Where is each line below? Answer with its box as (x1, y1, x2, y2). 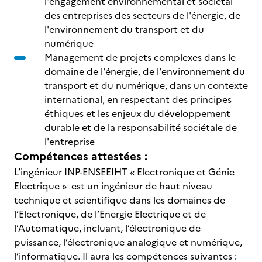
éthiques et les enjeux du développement (44, 106, 230, 120)
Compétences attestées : (14, 148, 147, 165)
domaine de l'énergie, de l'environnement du (44, 64, 245, 78)
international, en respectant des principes (44, 92, 232, 106)
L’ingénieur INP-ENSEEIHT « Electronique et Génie (14, 165, 235, 179)
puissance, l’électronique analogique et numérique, (14, 235, 242, 249)
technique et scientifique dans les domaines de (14, 193, 225, 207)
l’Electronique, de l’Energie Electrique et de (14, 207, 206, 221)
